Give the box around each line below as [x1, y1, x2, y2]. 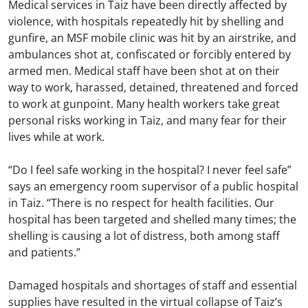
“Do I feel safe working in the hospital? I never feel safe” [8, 162, 291, 178]
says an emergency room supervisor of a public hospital [8, 179, 298, 195]
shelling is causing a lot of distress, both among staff [8, 228, 280, 244]
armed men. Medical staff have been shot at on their [8, 63, 280, 79]
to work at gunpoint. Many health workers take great [8, 96, 280, 112]
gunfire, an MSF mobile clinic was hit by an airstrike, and [8, 30, 296, 46]
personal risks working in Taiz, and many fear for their [8, 113, 287, 129]
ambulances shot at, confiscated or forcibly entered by [8, 47, 291, 63]
